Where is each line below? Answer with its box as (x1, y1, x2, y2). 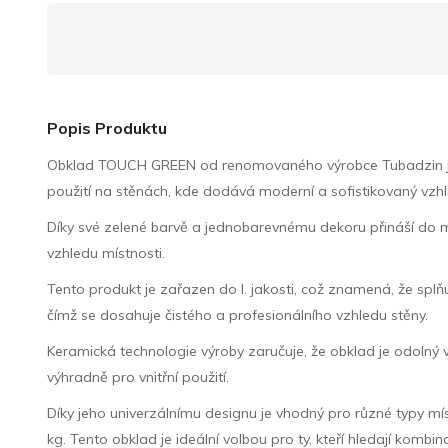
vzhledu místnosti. (47, 243, 166, 262)
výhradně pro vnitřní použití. (47, 367, 230, 386)
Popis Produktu (47, 117, 168, 138)
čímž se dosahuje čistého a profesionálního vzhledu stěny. (47, 305, 429, 324)
